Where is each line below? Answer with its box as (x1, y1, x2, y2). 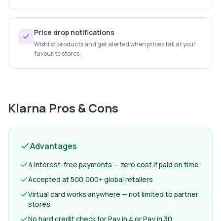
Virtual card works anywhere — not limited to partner (28, 189, 198, 199)
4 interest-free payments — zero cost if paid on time (28, 160, 199, 169)
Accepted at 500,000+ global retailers (28, 175, 153, 184)
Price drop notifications (34, 28, 114, 37)
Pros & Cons (46, 100, 118, 116)
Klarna (8, 100, 46, 116)
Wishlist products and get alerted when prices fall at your (34, 40, 196, 48)
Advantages (30, 141, 77, 151)
